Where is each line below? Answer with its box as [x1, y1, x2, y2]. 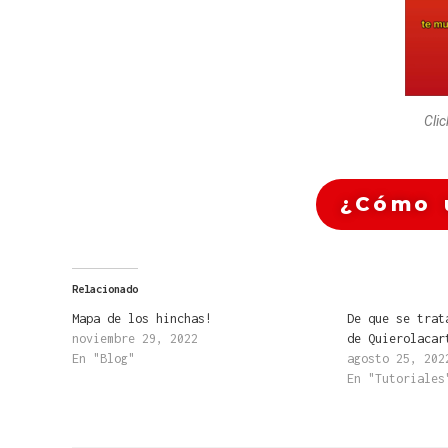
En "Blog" [72, 351, 135, 367]
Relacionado [72, 283, 138, 296]
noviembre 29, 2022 [72, 331, 198, 347]
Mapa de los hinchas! [72, 311, 212, 327]
